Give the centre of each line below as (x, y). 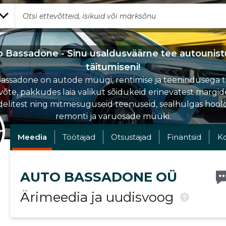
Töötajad (79, 137)
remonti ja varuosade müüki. (113, 116)
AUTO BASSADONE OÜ (98, 177)
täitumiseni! (113, 67)
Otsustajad (131, 137)
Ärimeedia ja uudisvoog (99, 197)
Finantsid (184, 137)
